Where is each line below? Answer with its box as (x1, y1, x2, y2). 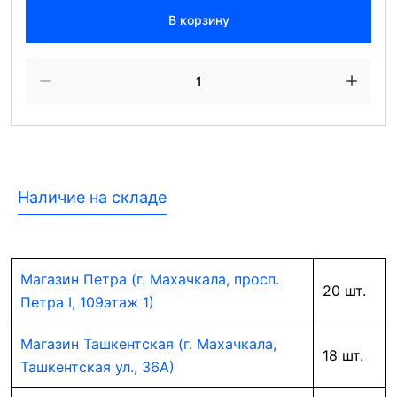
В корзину (167, 12, 230, 27)
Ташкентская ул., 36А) (20, 358, 175, 376)
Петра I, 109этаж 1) (20, 293, 154, 311)
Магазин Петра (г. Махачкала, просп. (20, 270, 279, 288)
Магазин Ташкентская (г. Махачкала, (20, 335, 276, 353)
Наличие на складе (18, 188, 167, 206)
